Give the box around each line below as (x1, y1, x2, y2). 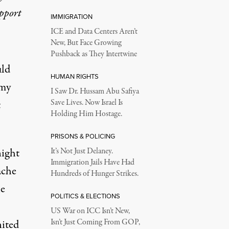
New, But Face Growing (50, 37, 122, 49)
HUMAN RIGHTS (50, 72, 99, 81)
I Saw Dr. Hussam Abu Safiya (50, 86, 139, 97)
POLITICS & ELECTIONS (50, 191, 120, 201)
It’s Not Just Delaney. (50, 146, 113, 157)
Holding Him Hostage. (50, 108, 122, 120)
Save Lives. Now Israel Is (50, 97, 123, 108)
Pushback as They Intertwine (50, 49, 137, 60)
